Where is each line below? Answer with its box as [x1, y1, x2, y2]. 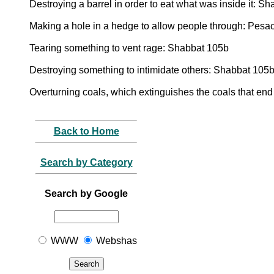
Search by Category [40, 157, 133, 168]
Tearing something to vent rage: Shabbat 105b [29, 42, 229, 53]
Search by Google [45, 188, 128, 199]
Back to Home [53, 125, 119, 136]
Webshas [94, 235, 137, 246]
